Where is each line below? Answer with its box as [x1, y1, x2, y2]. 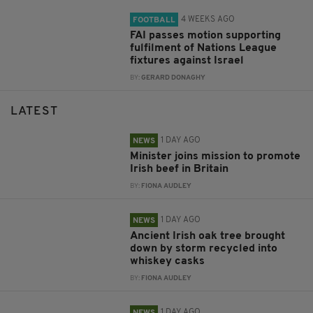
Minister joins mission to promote [130, 151, 301, 163]
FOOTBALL [133, 16, 176, 25]
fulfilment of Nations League [130, 43, 277, 54]
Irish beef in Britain [130, 163, 229, 175]
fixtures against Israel [130, 55, 245, 67]
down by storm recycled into [130, 243, 278, 255]
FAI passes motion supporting [130, 30, 282, 42]
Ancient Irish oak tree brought [130, 231, 286, 242]
